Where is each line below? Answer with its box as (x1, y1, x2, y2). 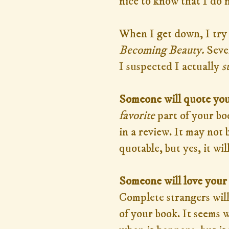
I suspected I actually (119, 59, 222, 74)
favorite (119, 108, 155, 123)
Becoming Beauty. (119, 42, 204, 58)
